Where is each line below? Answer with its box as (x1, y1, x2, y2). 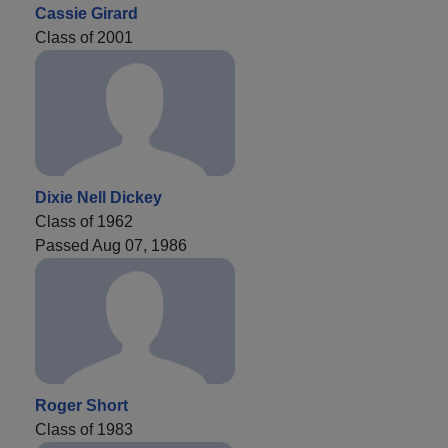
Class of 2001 (35, 28, 133, 46)
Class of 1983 (35, 420, 133, 438)
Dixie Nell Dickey (35, 188, 162, 206)
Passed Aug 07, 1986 (35, 236, 187, 254)
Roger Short (35, 396, 128, 414)
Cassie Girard (35, 4, 138, 22)
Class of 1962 (35, 212, 133, 230)
